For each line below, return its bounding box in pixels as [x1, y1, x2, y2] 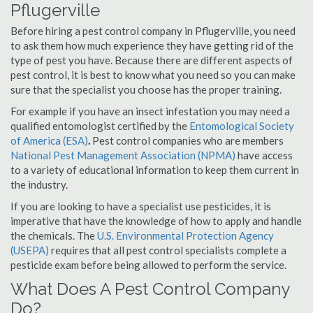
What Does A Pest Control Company [10, 279, 289, 299]
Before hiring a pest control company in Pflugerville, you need [10, 24, 296, 37]
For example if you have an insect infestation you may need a [10, 105, 290, 117]
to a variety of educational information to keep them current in [10, 163, 299, 176]
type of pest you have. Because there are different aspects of [10, 54, 293, 66]
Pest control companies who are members [92, 134, 284, 147]
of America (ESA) [10, 134, 88, 147]
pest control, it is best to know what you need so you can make [10, 68, 296, 81]
